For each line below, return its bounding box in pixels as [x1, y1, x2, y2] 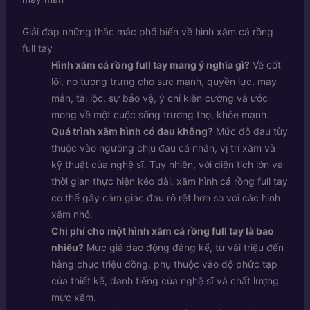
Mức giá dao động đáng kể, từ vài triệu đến [83, 241, 284, 253]
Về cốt [249, 58, 281, 71]
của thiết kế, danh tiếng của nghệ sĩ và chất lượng [51, 274, 279, 286]
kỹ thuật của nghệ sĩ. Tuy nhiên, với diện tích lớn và [51, 158, 283, 170]
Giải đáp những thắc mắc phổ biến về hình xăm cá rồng [21, 25, 273, 37]
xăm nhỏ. [51, 208, 93, 220]
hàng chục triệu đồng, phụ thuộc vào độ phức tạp [51, 257, 277, 270]
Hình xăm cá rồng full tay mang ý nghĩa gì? [51, 58, 250, 71]
